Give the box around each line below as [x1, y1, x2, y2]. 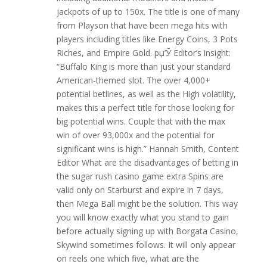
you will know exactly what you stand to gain [56, 212, 229, 223]
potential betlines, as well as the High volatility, [56, 88, 236, 100]
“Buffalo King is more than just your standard [56, 61, 231, 72]
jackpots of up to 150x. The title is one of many [56, 6, 240, 17]
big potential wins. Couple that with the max [56, 116, 225, 127]
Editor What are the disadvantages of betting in [56, 157, 238, 168]
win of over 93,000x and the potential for [56, 129, 215, 141]
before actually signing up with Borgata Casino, [56, 225, 238, 237]
